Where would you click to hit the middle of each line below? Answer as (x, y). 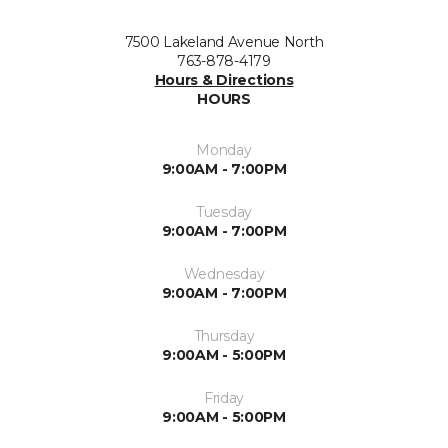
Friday (224, 398)
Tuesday (224, 212)
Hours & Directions (224, 80)
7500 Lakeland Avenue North (224, 42)
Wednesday (224, 274)
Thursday (224, 336)
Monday (224, 150)
